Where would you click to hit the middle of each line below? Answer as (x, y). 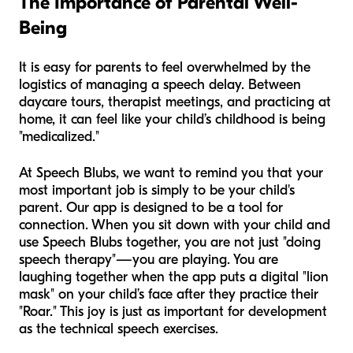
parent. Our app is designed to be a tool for (151, 207)
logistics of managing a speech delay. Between (160, 84)
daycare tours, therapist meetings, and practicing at (175, 102)
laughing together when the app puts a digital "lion (174, 277)
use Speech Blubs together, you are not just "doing (170, 242)
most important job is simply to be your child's (157, 190)
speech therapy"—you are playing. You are (149, 259)
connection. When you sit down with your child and (175, 225)
